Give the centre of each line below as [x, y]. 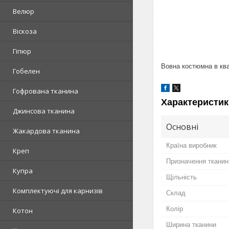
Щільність [181, 177]
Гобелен [26, 71]
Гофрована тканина [45, 91]
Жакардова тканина [46, 131]
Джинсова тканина [44, 111]
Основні [182, 127]
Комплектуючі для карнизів [58, 191]
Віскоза [25, 31]
